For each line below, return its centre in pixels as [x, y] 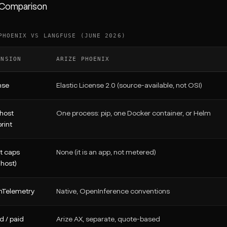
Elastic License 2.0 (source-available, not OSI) [129, 86]
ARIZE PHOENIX [83, 59]
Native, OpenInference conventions [113, 192]
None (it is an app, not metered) [106, 153]
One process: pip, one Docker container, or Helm [134, 113]
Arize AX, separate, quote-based [108, 219]
